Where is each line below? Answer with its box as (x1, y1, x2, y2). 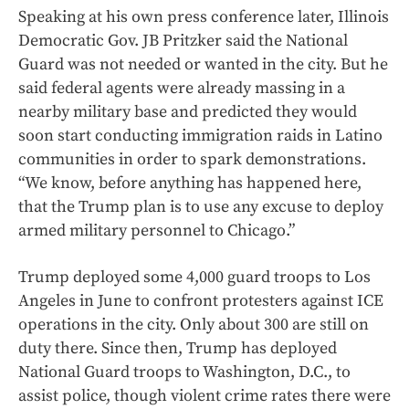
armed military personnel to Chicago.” (18, 220, 295, 242)
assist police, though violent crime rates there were (18, 385, 391, 407)
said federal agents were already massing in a (18, 78, 345, 100)
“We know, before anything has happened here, (18, 173, 362, 194)
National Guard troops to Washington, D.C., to (18, 362, 351, 383)
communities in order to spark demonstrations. (18, 149, 366, 171)
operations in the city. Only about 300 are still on (18, 314, 369, 336)
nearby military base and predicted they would (18, 101, 357, 123)
